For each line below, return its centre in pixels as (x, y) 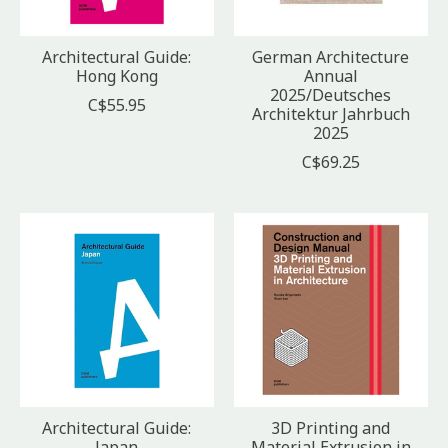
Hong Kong (116, 76)
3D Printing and (331, 428)
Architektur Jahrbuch (330, 114)
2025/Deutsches (331, 95)
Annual (330, 76)
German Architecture (331, 57)
